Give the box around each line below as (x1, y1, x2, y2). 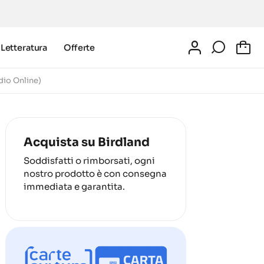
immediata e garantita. (24, 181, 126, 192)
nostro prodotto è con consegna (24, 168, 167, 179)
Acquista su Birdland (24, 135, 150, 150)
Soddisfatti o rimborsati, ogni (24, 155, 156, 166)
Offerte (64, 42, 95, 53)
